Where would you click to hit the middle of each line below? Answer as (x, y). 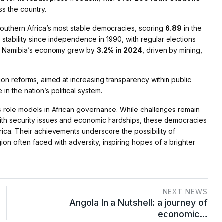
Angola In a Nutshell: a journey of (139, 203)
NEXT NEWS (185, 192)
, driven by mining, (172, 50)
